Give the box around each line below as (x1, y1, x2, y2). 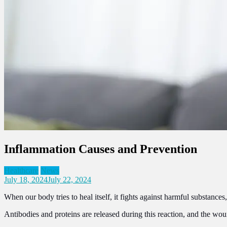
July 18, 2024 (4, 175, 48, 184)
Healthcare (4, 166, 39, 175)
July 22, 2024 (48, 175, 91, 184)
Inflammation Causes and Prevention (4, 142, 197, 156)
